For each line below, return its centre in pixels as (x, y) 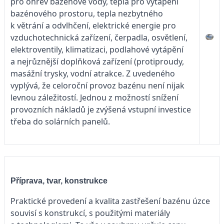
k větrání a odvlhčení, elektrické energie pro (93, 26)
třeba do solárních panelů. (60, 122)
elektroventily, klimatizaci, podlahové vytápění (97, 50)
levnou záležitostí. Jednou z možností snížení (94, 98)
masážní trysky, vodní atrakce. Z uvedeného (93, 74)
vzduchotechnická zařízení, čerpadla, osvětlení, (99, 38)
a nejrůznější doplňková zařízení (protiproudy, (97, 62)
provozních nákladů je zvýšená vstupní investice (101, 110)
